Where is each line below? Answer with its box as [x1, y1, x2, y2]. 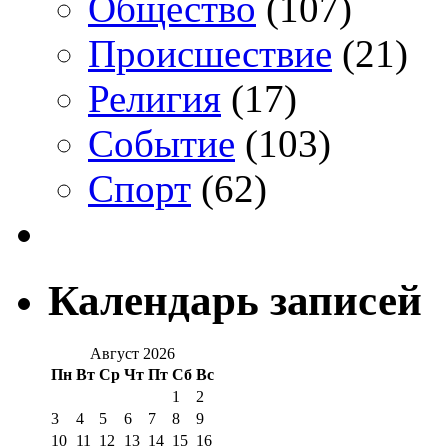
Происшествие [88, 31, 332, 75]
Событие [88, 121, 235, 165]
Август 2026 [90, 344, 175, 362]
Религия [88, 76, 221, 120]
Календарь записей [48, 276, 422, 324]
